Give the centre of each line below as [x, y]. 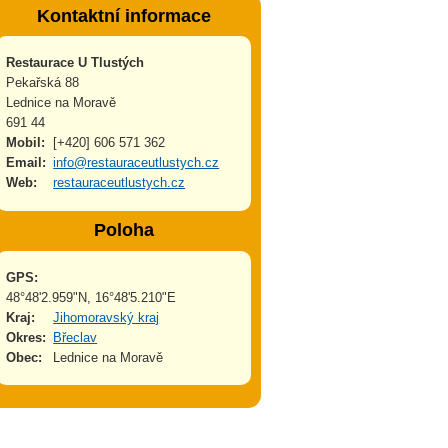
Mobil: [25, 143]
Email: [25, 163]
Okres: [25, 337]
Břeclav [75, 337]
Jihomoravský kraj [106, 317]
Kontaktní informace [123, 15]
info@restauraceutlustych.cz [136, 163]
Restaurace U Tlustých [74, 63]
